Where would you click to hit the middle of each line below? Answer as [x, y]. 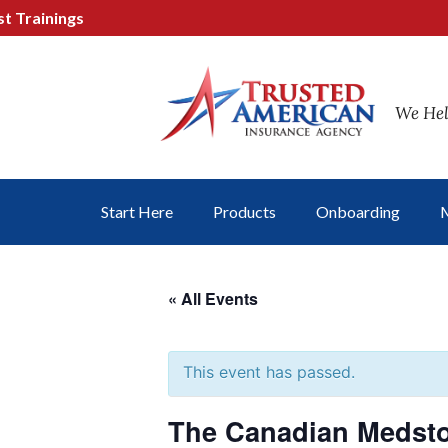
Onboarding [358, 211]
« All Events [213, 298]
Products [244, 211]
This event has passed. [269, 372]
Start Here [137, 211]
